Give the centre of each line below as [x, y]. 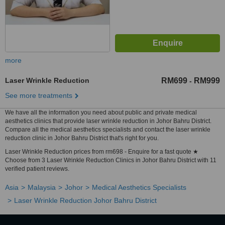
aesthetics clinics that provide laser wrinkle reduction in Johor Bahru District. [108, 121]
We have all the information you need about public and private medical [101, 113]
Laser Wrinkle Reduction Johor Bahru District [85, 200]
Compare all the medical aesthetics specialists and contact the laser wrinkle [108, 130]
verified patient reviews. [37, 169]
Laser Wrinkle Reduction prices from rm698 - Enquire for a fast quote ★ [102, 152]
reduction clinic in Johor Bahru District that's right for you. [82, 138]
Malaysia [42, 187]
